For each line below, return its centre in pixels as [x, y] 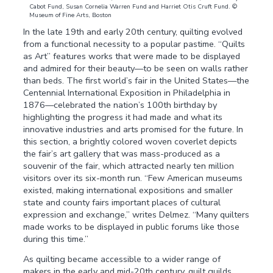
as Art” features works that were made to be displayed [132, 56]
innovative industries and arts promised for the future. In [133, 129]
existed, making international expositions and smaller [128, 190]
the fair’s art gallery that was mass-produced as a [122, 154]
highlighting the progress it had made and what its [123, 117]
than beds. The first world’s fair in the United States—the [136, 81]
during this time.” [56, 239]
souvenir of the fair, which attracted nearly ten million [129, 166]
